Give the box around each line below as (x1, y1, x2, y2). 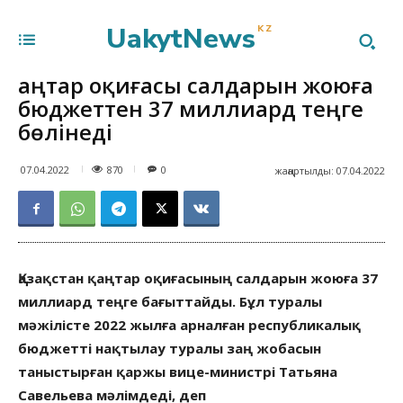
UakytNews (106, 21, 256, 58)
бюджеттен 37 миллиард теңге (18, 94, 363, 123)
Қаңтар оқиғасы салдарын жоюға (18, 70, 373, 100)
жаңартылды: (274, 163, 334, 177)
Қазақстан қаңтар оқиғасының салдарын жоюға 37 (18, 269, 378, 287)
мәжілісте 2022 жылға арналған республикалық (18, 316, 361, 334)
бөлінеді (18, 117, 112, 147)
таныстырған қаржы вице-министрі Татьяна (18, 363, 337, 381)
